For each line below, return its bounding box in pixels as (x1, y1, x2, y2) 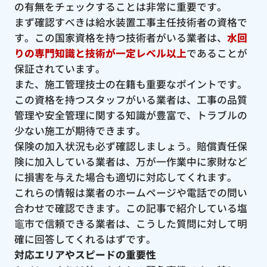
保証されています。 (14, 61, 105, 76)
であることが (186, 45, 247, 60)
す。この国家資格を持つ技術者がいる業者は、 (14, 30, 227, 45)
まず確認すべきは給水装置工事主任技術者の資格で (14, 14, 247, 29)
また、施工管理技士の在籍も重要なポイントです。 (14, 76, 247, 91)
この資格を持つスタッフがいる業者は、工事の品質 (14, 92, 247, 107)
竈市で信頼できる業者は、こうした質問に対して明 (14, 216, 247, 231)
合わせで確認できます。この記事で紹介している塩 (14, 200, 247, 215)
